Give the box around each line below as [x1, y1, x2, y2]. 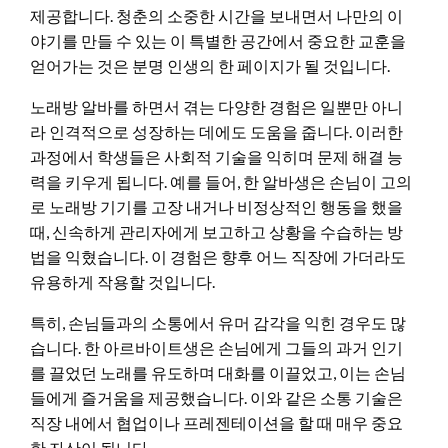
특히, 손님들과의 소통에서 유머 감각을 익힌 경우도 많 [30, 312, 406, 332]
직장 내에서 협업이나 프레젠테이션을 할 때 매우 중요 [30, 412, 403, 432]
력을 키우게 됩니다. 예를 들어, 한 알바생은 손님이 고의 [30, 171, 412, 191]
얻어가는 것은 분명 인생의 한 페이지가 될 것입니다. [30, 55, 390, 75]
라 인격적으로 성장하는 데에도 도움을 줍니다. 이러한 [30, 121, 403, 141]
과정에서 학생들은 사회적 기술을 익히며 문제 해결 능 [30, 146, 403, 166]
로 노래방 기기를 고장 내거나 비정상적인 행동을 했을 [30, 196, 403, 216]
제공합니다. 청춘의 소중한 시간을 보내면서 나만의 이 [30, 5, 403, 25]
